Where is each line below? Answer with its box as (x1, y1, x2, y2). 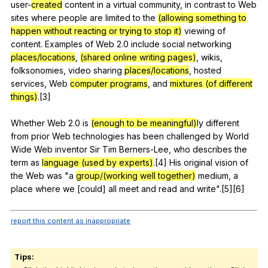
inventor (55, 144, 87, 154)
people (59, 12, 87, 23)
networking (187, 38, 232, 49)
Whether (11, 117, 47, 128)
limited (105, 12, 130, 23)
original (184, 157, 212, 167)
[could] (75, 183, 108, 194)
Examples (45, 38, 83, 49)
